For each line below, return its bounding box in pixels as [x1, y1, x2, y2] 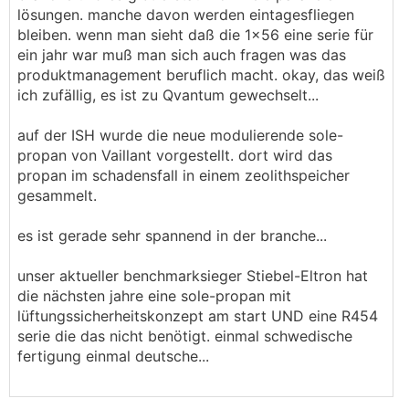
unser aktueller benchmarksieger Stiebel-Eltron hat [17, 267, 368, 285]
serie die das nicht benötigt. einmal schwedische [17, 327, 352, 345]
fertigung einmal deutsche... [17, 347, 209, 365]
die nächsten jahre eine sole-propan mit [17, 287, 291, 305]
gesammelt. [17, 186, 97, 204]
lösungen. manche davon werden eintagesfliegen [17, 5, 354, 24]
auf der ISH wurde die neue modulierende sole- [17, 126, 343, 144]
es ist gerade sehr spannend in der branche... [17, 226, 327, 245]
